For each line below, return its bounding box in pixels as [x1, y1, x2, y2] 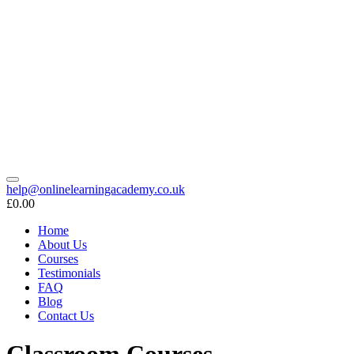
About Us [38, 237, 87, 251]
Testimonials [38, 265, 100, 280]
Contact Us [38, 308, 94, 322]
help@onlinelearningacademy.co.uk [6, 182, 185, 196]
